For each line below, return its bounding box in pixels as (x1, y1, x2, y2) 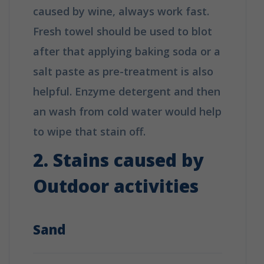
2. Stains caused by (33, 147, 203, 172)
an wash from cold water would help (33, 104, 222, 118)
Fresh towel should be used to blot (33, 24, 212, 38)
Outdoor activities (33, 173, 199, 198)
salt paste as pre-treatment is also (33, 64, 213, 78)
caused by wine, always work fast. (33, 4, 209, 18)
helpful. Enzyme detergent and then (33, 84, 220, 98)
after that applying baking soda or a (33, 44, 220, 58)
